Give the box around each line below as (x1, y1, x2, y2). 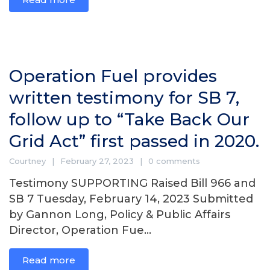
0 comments (148, 156, 200, 166)
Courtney (9, 156, 46, 166)
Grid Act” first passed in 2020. (9, 131, 259, 151)
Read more (22, 254, 75, 266)
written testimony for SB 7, (9, 87, 239, 108)
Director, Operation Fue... (9, 224, 151, 237)
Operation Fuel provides (9, 66, 217, 86)
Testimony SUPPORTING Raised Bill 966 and (9, 177, 256, 190)
